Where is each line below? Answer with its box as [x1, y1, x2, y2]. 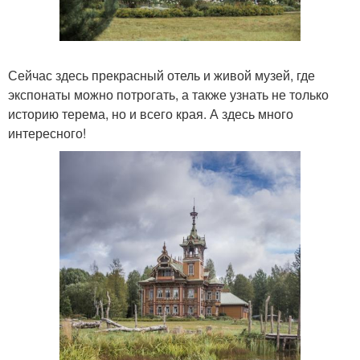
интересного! [8, 123, 86, 142]
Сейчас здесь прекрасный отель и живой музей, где [8, 65, 315, 84]
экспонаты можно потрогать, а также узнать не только [8, 84, 329, 104]
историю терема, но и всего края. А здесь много [8, 104, 293, 123]
